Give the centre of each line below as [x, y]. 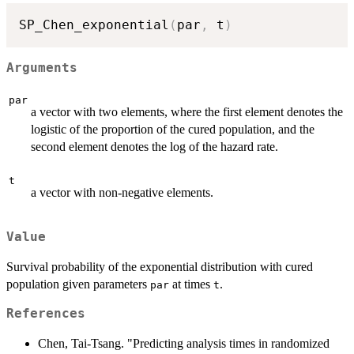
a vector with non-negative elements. [122, 193]
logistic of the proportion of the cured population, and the [173, 130]
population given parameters [78, 284]
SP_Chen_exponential [94, 25]
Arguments [42, 68]
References [46, 313]
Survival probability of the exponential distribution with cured [160, 266]
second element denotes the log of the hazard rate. [154, 147]
